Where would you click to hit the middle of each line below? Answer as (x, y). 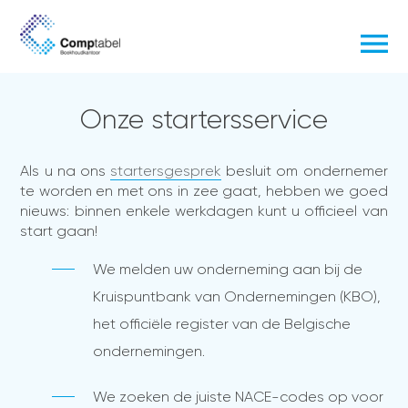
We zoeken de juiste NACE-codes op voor (239, 397)
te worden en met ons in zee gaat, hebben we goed (204, 191)
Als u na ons (66, 171)
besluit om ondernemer (305, 171)
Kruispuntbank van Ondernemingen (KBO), (237, 296)
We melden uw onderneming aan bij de (228, 269)
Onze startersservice (204, 119)
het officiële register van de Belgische (222, 324)
